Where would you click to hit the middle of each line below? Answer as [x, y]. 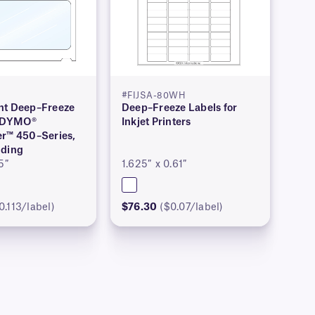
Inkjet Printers [156, 123]
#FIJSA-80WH [154, 96]
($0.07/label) [192, 208]
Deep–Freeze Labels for [179, 109]
